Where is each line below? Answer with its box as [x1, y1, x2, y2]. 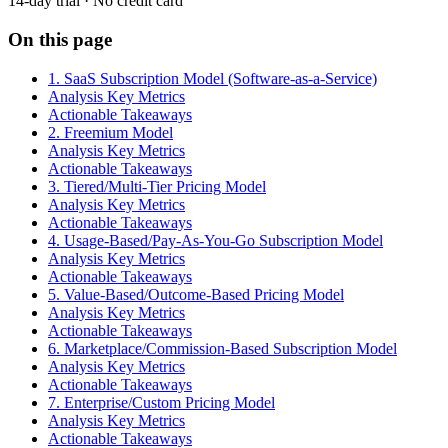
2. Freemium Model [48, 123, 173, 141]
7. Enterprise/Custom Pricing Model [48, 393, 275, 411]
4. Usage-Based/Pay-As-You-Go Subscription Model [48, 231, 383, 249]
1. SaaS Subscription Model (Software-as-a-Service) [48, 69, 377, 87]
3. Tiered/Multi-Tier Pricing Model [48, 177, 266, 195]
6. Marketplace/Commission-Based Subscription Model [48, 339, 397, 357]
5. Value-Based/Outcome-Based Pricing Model [48, 285, 344, 303]
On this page [8, 29, 112, 51]
